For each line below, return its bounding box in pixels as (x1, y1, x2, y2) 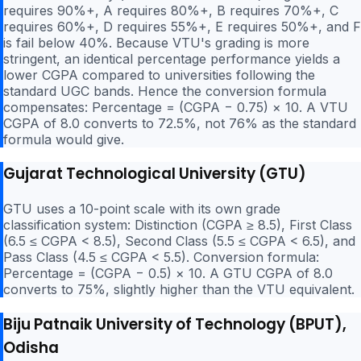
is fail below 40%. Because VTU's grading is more (3, 34, 309, 51)
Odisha (3, 336, 59, 359)
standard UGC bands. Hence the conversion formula (3, 82, 326, 99)
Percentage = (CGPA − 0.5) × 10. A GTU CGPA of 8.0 (3, 265, 333, 282)
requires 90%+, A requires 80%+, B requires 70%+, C (3, 2, 338, 19)
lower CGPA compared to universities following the (3, 66, 315, 83)
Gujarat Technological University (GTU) (3, 163, 306, 185)
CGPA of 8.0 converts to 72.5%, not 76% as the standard (3, 114, 356, 131)
